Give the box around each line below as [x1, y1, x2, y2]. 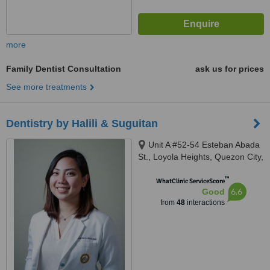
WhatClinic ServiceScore [155, 177, 225, 185]
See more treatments [6, 82, 87, 92]
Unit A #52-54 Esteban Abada [148, 140, 260, 149]
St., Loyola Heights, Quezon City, [138, 152, 263, 162]
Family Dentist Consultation [6, 64, 121, 74]
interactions [184, 198, 225, 207]
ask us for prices [195, 64, 264, 74]
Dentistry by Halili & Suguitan [6, 118, 158, 130]
